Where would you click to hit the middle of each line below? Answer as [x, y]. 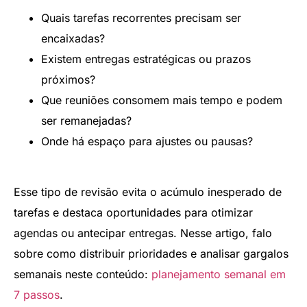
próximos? [68, 79]
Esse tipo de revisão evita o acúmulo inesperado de [148, 192]
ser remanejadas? [86, 120]
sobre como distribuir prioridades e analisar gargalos [151, 254]
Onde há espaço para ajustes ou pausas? [147, 141]
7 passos [37, 295]
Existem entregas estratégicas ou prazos [146, 59]
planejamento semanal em [219, 274]
